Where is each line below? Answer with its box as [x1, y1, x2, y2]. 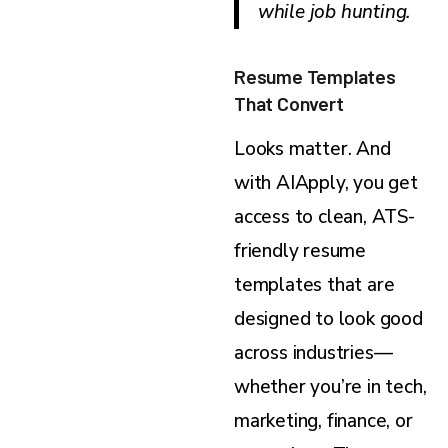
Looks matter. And [234, 135, 391, 162]
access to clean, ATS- [234, 203, 415, 230]
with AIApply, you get [234, 169, 418, 196]
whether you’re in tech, [234, 373, 427, 400]
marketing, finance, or [234, 407, 413, 434]
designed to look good [234, 305, 423, 332]
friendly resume [234, 237, 367, 264]
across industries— [234, 339, 393, 366]
